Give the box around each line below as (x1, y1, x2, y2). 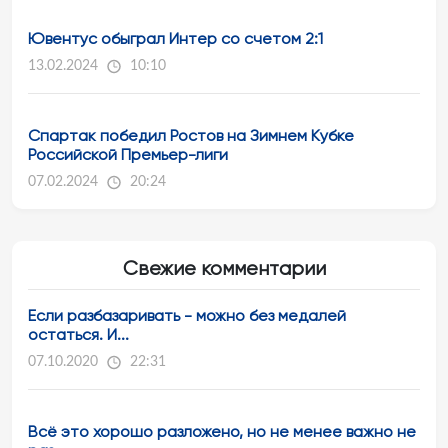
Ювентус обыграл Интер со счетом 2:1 (28, 29, 323, 48)
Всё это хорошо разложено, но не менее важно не (28, 422, 416, 441)
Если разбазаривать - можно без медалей (28, 306, 346, 325)
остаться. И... (28, 325, 129, 344)
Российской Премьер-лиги (28, 145, 228, 164)
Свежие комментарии (122, 257, 326, 280)
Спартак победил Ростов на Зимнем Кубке (28, 126, 354, 145)
